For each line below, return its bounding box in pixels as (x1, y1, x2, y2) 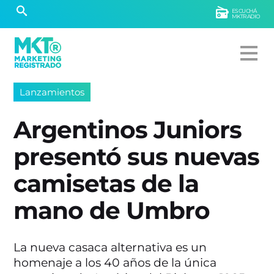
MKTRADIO (231, 13, 261, 20)
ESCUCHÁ (231, 7, 257, 14)
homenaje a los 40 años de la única (13, 256, 217, 270)
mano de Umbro (13, 196, 210, 225)
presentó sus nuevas (13, 143, 260, 171)
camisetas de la (13, 169, 199, 198)
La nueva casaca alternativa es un (13, 240, 207, 254)
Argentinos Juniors (13, 116, 242, 144)
